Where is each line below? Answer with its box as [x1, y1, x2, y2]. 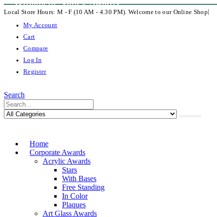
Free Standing [62, 183, 105, 191]
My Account [23, 22, 58, 29]
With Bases [62, 174, 96, 183]
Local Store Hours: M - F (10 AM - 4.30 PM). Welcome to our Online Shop [4, 9, 208, 15]
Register [23, 68, 46, 75]
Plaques [62, 201, 86, 209]
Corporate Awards [30, 148, 85, 156]
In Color [62, 192, 88, 200]
